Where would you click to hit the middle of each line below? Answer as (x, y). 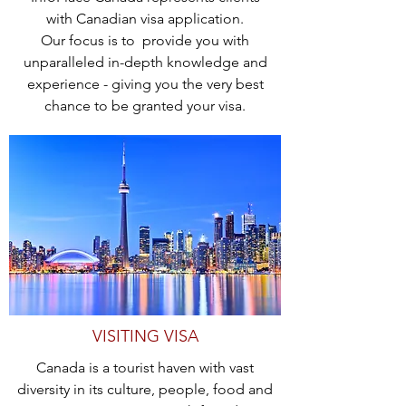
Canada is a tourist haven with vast (145, 367)
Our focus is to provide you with (145, 40)
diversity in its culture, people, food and (145, 389)
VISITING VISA (145, 336)
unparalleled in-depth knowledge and (145, 62)
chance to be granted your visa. (145, 105)
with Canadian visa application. (145, 18)
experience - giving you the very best (145, 83)
